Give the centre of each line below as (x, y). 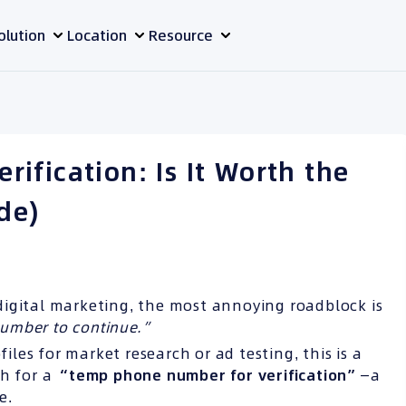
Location (97, 35)
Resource (180, 35)
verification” (309, 375)
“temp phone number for (157, 375)
